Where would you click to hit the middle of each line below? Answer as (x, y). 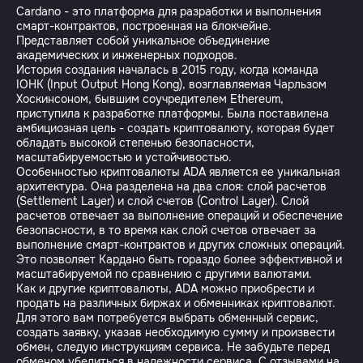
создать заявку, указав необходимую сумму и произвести (175, 332)
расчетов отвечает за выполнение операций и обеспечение (179, 216)
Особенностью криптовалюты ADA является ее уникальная (178, 172)
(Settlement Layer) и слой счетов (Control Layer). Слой (162, 201)
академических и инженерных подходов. (127, 55)
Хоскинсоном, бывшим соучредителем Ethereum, (150, 99)
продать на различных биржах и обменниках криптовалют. (176, 303)
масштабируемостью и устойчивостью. (124, 157)
